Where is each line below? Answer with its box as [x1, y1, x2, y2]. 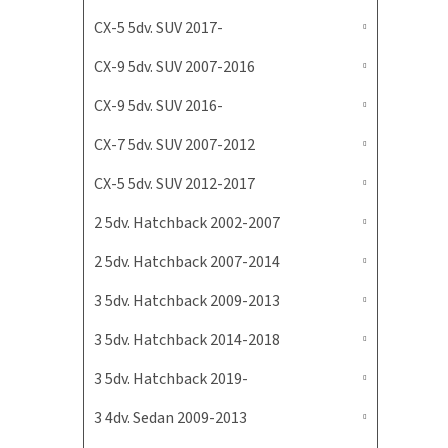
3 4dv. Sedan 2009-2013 [94, 407, 247, 429]
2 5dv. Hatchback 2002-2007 [94, 212, 280, 234]
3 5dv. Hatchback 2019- [94, 368, 248, 390]
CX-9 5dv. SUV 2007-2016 [94, 56, 255, 78]
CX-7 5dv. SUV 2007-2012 [94, 134, 255, 156]
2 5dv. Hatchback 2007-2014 [94, 251, 280, 273]
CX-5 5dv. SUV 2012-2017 [94, 173, 255, 195]
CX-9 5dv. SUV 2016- [94, 95, 223, 117]
